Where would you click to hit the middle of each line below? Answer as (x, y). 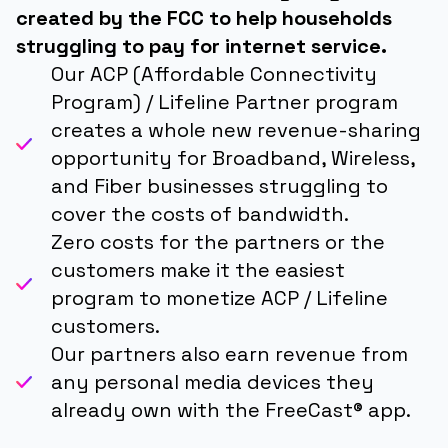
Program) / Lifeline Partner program (224, 101)
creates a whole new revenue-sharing (236, 129)
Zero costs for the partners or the (218, 241)
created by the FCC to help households (204, 17)
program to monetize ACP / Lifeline (219, 297)
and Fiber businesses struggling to (219, 185)
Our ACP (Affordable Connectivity (214, 73)
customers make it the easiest (198, 269)
